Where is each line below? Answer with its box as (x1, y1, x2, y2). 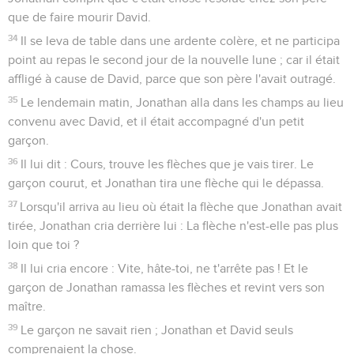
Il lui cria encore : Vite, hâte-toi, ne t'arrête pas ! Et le (21, 262, 309, 275)
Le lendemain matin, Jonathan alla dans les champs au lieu (21, 96, 345, 109)
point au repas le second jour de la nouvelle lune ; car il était (8, 53, 340, 66)
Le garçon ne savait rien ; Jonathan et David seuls (21, 323, 294, 337)
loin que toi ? (8, 238, 79, 251)
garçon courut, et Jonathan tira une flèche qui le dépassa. (8, 176, 324, 190)
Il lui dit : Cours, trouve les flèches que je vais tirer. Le (21, 157, 314, 171)
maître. (8, 299, 46, 313)
